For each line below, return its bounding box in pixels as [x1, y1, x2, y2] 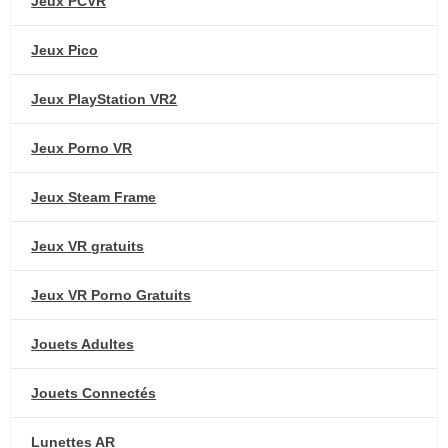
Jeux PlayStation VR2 [31, 90, 178, 107]
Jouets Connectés [31, 384, 157, 401]
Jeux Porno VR [31, 139, 133, 156]
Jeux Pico [31, 41, 99, 58]
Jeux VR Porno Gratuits [31, 286, 192, 303]
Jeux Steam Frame [31, 188, 157, 205]
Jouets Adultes [31, 335, 135, 352]
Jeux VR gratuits [31, 237, 145, 254]
